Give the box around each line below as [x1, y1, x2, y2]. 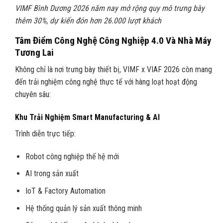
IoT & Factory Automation [25, 186, 106, 196]
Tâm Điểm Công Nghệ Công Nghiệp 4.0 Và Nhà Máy [15, 34, 212, 46]
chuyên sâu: [15, 90, 51, 100]
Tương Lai [15, 46, 54, 58]
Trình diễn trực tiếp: [15, 129, 76, 139]
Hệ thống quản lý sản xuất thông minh [25, 203, 142, 213]
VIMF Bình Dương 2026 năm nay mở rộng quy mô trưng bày [15, 3, 205, 13]
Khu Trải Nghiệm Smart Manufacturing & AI [15, 112, 160, 122]
